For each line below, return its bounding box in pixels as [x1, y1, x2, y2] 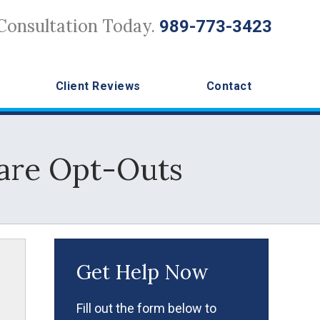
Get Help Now [76, 259, 208, 285]
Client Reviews [55, 79, 141, 93]
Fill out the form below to [76, 301, 216, 316]
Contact [206, 79, 252, 93]
